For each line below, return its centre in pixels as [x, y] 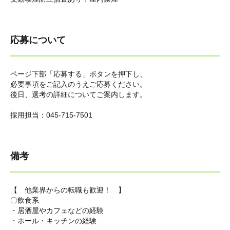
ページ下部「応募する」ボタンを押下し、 [79, 74]
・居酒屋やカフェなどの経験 [57, 210]
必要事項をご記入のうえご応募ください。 [79, 84]
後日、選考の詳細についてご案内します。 [79, 94]
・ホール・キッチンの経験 [53, 221]
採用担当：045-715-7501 [51, 115]
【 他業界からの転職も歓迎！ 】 [68, 190]
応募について [38, 40]
